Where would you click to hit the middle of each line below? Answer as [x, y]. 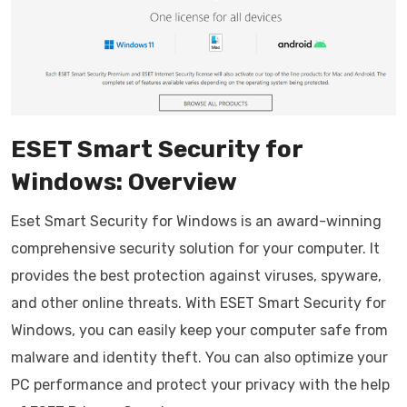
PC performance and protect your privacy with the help [200, 385]
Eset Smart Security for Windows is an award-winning [196, 222]
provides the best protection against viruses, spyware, [196, 276]
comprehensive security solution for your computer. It [195, 249]
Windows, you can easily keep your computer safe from [199, 331]
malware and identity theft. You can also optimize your [199, 358]
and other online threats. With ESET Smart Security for [199, 303]
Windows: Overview [124, 183]
